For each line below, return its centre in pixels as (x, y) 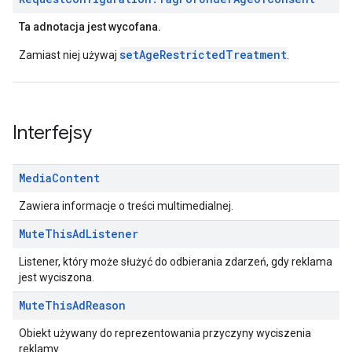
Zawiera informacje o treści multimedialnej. (126, 206)
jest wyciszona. (57, 277)
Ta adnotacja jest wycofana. (90, 27)
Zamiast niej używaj (69, 55)
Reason (106, 305)
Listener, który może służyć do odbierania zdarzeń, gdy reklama (176, 262)
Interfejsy (52, 133)
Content (76, 178)
